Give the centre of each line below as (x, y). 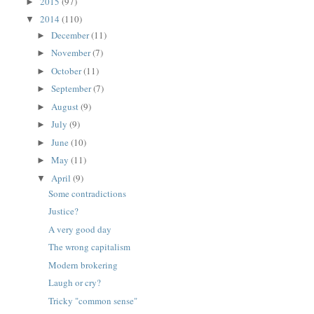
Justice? (63, 211)
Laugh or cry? (74, 283)
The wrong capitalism (89, 247)
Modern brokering (83, 265)
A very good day (80, 229)
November (72, 53)
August (66, 106)
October (68, 70)
